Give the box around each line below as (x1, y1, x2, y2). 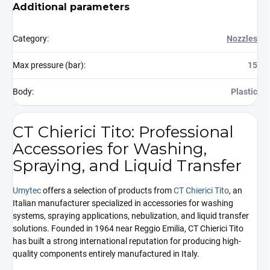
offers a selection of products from (41, 186, 174, 196)
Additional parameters (13, 1, 130, 13)
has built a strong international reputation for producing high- (13, 236, 241, 246)
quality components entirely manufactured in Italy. (13, 249, 199, 259)
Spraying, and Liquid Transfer (13, 155, 242, 175)
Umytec (13, 186, 41, 196)
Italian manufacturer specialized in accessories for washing (13, 198, 233, 209)
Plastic (231, 87, 257, 97)
